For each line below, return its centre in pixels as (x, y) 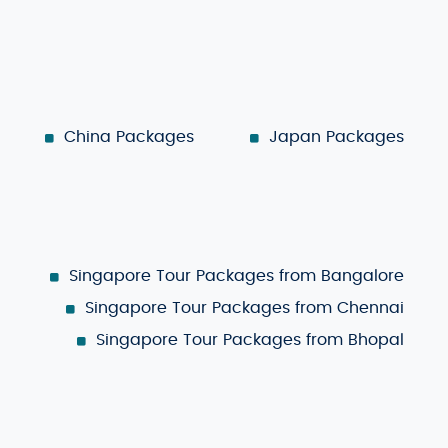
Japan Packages (337, 136)
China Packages (129, 136)
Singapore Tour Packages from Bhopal (250, 339)
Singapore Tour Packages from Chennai (244, 307)
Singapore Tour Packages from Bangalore (236, 275)
